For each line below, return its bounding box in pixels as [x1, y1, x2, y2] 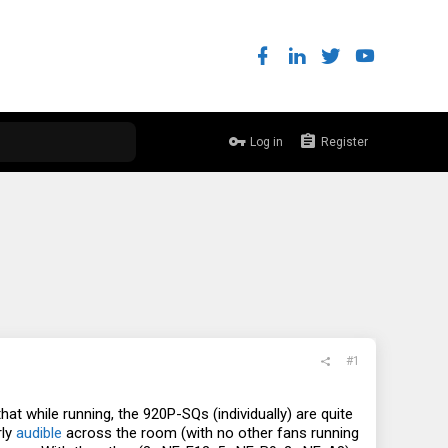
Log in [250, 134, 283, 149]
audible [16, 424, 62, 442]
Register [321, 134, 368, 149]
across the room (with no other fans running [62, 424, 359, 442]
